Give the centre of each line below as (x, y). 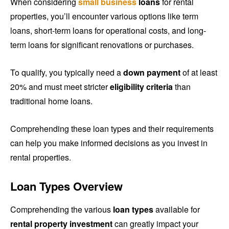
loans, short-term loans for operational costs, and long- (108, 31)
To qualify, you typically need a (67, 73)
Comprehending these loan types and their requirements (112, 129)
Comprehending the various (62, 210)
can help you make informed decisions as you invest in (109, 143)
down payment (152, 73)
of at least (199, 73)
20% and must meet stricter (60, 87)
